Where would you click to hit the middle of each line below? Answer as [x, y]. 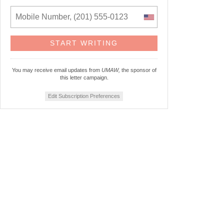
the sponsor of [138, 70]
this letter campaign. [84, 78]
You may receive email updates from [56, 70]
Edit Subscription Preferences [84, 96]
